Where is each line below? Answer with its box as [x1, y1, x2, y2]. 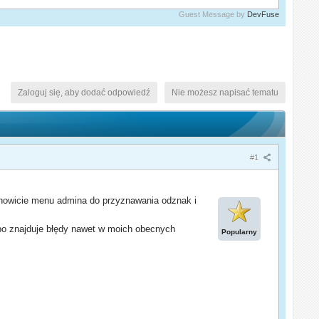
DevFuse [246, 9, 279, 19]
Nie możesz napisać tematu [171, 87, 278, 98]
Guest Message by [178, 9, 247, 19]
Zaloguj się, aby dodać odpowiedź [17, 87, 150, 98]
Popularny [221, 227, 257, 236]
